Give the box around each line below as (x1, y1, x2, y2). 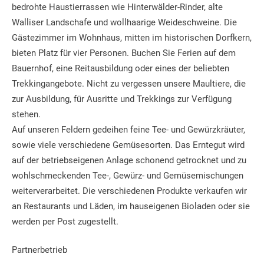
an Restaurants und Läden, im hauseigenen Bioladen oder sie (12, 200, 250, 212)
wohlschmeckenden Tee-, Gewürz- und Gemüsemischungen (12, 170, 243, 181)
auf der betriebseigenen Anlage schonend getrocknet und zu (12, 154, 246, 166)
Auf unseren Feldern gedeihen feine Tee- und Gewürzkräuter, (12, 124, 245, 135)
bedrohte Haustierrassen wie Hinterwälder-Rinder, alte (12, 1, 223, 12)
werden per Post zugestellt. (12, 216, 118, 227)
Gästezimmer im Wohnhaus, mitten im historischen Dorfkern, (12, 32, 252, 43)
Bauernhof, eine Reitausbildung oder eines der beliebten (12, 62, 229, 74)
